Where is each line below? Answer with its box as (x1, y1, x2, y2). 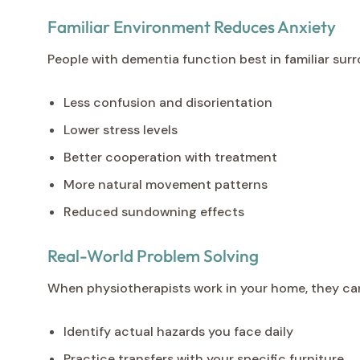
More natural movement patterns (63, 175, 268, 193)
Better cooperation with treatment (63, 148, 277, 166)
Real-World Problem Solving (47, 244, 259, 266)
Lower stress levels (63, 121, 178, 138)
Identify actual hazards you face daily (63, 322, 293, 340)
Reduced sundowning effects (63, 202, 244, 220)
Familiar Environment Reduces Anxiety (47, 15, 336, 37)
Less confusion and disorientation (63, 93, 272, 111)
